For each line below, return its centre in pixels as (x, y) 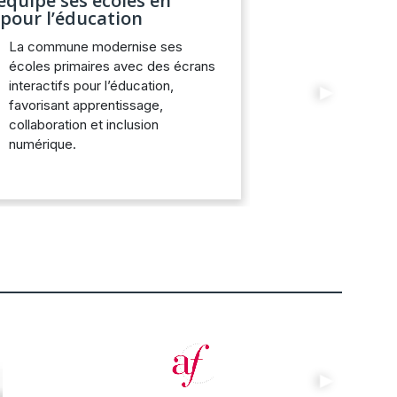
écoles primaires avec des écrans (112, 66)
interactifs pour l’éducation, (91, 86)
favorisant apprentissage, (86, 105)
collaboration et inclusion (83, 125)
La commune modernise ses (95, 47)
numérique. (42, 144)
